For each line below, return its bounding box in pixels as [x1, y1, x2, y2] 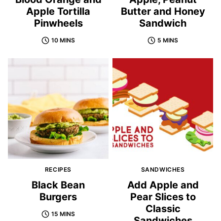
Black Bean [32, 179, 85, 191]
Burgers [39, 191, 77, 203]
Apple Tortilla [26, 5, 90, 18]
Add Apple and [127, 179, 199, 191]
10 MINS [51, 37, 75, 44]
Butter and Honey [120, 5, 205, 18]
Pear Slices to [130, 191, 196, 203]
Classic [145, 203, 181, 215]
